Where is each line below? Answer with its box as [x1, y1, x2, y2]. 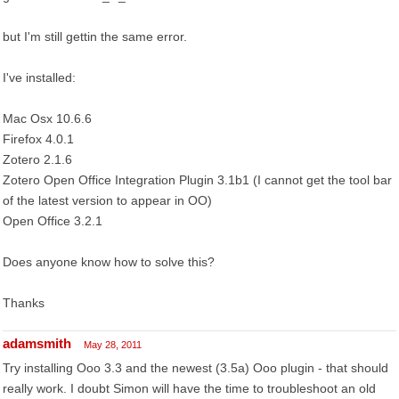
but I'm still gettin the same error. [3, 29, 187, 44]
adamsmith [3, 336, 71, 351]
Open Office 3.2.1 [3, 214, 102, 228]
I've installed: [3, 70, 76, 85]
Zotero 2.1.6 [3, 152, 72, 167]
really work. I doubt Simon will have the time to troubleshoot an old [3, 381, 376, 395]
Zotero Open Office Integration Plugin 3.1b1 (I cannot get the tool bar [3, 173, 392, 187]
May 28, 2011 [84, 339, 142, 350]
